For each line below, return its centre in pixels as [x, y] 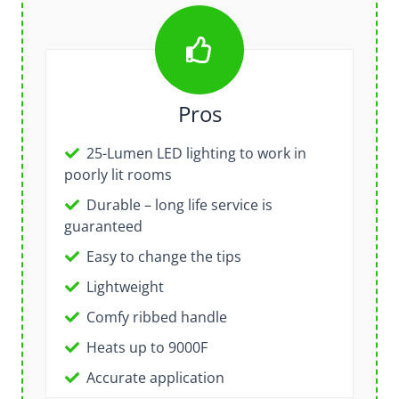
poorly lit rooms [118, 174]
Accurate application [155, 377]
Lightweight [125, 286]
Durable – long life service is [179, 204]
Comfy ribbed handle [156, 317]
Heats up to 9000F [147, 347]
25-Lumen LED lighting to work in [196, 153]
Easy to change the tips [163, 256]
